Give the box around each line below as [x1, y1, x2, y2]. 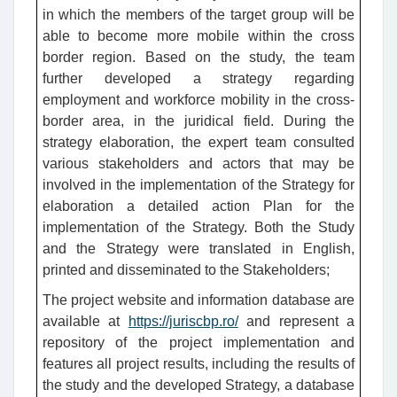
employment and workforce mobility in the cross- [42, 92, 355, 108]
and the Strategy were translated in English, [42, 241, 355, 257]
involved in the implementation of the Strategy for [42, 177, 355, 193]
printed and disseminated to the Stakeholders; [42, 262, 330, 278]
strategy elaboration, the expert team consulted [42, 135, 355, 151]
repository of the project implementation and [42, 335, 355, 351]
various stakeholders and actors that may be [42, 156, 355, 172]
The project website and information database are [42, 292, 355, 308]
